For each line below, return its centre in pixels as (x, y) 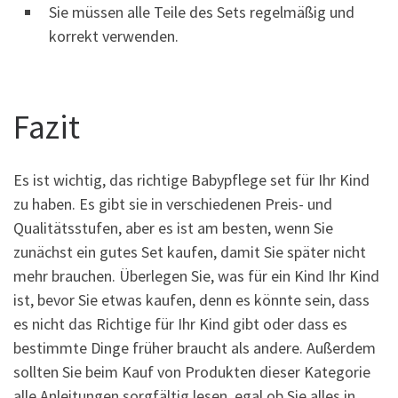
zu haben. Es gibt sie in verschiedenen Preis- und (173, 203)
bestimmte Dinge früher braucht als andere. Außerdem (195, 347)
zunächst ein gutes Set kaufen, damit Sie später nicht (190, 251)
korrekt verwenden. (114, 36)
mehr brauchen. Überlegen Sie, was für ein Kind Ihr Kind (196, 275)
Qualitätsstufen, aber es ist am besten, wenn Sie (173, 227)
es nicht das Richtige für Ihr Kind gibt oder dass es (180, 323)
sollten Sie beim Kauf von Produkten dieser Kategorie (192, 371)
